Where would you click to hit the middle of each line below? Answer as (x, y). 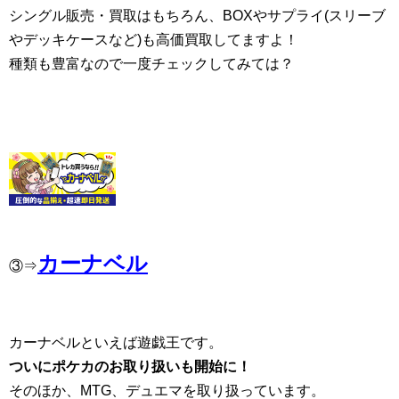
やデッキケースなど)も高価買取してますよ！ (154, 40)
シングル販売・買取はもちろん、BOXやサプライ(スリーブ (197, 16)
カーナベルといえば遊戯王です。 (116, 342)
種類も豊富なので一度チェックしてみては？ (151, 64)
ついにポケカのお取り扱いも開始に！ (130, 366)
